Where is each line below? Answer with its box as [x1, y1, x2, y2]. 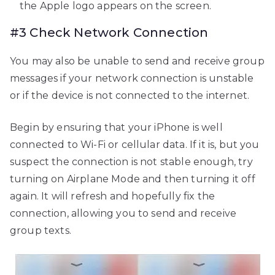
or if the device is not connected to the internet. [10, 90, 250, 102]
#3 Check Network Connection [10, 25, 209, 41]
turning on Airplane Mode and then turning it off [10, 173, 255, 185]
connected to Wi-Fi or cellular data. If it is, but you [10, 139, 260, 151]
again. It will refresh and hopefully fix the [10, 190, 215, 203]
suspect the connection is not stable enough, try [10, 156, 253, 168]
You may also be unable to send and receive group [10, 55, 265, 68]
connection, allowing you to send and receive [10, 207, 237, 220]
